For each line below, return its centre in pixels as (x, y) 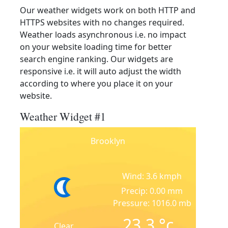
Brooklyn (108, 141)
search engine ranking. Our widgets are (96, 59)
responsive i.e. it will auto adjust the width (101, 71)
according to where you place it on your (96, 83)
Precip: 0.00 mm (152, 191)
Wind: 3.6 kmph (152, 176)
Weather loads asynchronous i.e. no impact (103, 35)
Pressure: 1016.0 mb (152, 203)
